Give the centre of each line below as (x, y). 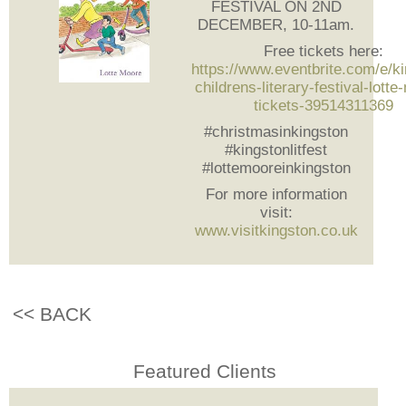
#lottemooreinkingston (276, 169)
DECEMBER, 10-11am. (276, 25)
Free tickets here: (323, 52)
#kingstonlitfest (276, 150)
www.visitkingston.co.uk (276, 231)
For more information (276, 195)
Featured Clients (205, 371)
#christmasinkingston (276, 132)
